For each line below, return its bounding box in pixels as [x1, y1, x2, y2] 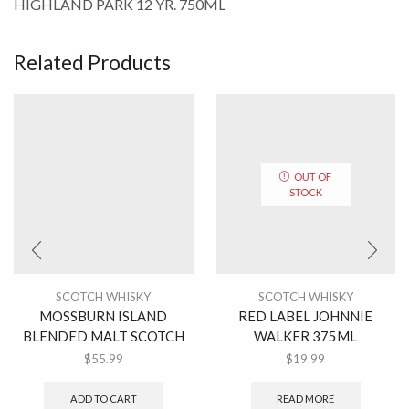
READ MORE [277, 392, 335, 404]
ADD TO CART [69, 392, 137, 404]
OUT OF [294, 170, 332, 183]
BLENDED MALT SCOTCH [22, 327, 184, 344]
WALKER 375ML [254, 327, 358, 344]
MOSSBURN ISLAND [39, 307, 168, 324]
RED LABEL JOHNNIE [238, 307, 373, 324]
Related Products [14, 49, 171, 75]
